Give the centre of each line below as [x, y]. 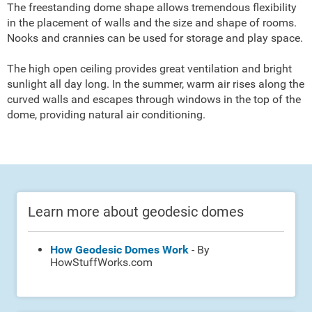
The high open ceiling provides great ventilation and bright [149, 69]
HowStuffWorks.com [101, 263]
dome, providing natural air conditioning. [106, 115]
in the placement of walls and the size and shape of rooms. [152, 23]
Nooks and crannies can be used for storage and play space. [155, 38]
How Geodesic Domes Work [119, 250]
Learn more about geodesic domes [136, 212]
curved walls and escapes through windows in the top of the [154, 100]
